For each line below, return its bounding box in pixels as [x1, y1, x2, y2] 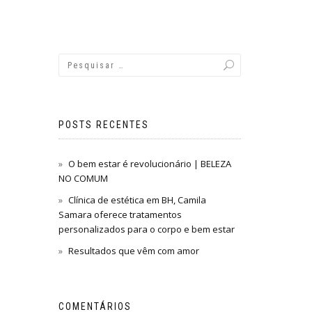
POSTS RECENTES [58, 119, 149, 130]
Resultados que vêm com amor [68, 244, 199, 257]
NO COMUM [58, 172, 108, 185]
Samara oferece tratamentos [58, 208, 182, 221]
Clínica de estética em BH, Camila [68, 194, 206, 206]
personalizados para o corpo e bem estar [58, 223, 235, 235]
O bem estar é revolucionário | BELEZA [68, 157, 231, 170]
